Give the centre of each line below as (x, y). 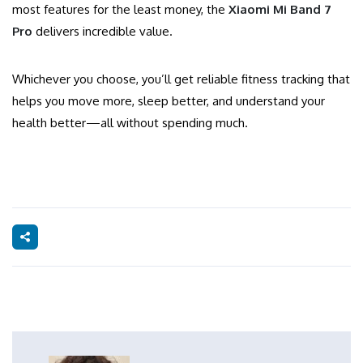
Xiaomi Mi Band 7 (280, 10)
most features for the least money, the (120, 10)
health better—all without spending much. (130, 123)
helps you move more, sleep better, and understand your (169, 101)
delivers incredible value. (102, 32)
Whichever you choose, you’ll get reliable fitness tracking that (181, 79)
